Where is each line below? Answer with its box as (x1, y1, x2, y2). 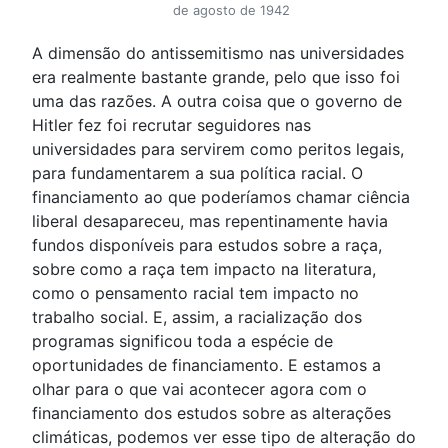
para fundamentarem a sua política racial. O (32, 163, 363, 184)
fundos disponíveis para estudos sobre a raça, (32, 235, 382, 256)
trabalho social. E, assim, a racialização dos (32, 307, 362, 328)
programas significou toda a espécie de (32, 331, 333, 352)
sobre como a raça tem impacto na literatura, (32, 259, 376, 280)
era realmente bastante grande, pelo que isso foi (32, 67, 400, 88)
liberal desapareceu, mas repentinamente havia (32, 211, 388, 232)
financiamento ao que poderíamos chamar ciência (32, 187, 410, 208)
